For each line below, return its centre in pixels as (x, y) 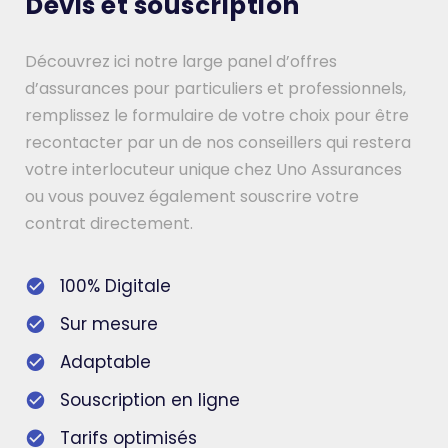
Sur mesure (109, 324)
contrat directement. (109, 224)
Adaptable (105, 362)
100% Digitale (115, 286)
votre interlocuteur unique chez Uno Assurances (213, 170)
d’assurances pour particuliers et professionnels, (215, 89)
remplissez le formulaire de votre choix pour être (217, 116)
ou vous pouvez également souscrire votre (192, 197)
